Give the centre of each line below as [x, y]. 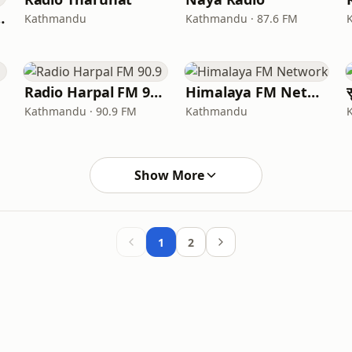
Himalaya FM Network [313, 92]
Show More [169, 175]
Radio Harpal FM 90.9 [156, 92]
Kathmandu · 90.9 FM [80, 111]
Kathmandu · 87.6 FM [241, 18]
